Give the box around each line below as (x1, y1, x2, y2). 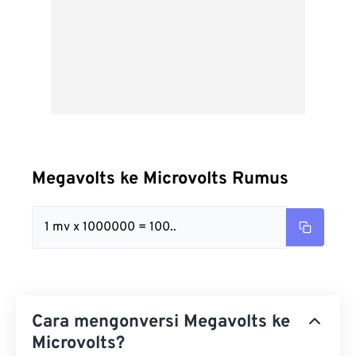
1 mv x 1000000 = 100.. (44, 219, 176, 235)
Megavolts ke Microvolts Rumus (32, 168, 288, 190)
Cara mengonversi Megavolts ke (32, 311, 290, 333)
